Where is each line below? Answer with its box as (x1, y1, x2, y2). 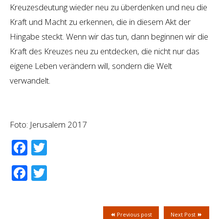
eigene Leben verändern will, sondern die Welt (10, 60, 172, 71)
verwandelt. (10, 74, 50, 86)
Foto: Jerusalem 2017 (10, 118, 87, 130)
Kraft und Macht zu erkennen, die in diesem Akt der (10, 16, 191, 27)
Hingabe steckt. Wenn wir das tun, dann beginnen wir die (10, 30, 208, 42)
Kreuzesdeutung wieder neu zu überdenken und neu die (10, 1, 207, 13)
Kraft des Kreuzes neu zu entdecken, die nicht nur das (10, 45, 199, 57)
